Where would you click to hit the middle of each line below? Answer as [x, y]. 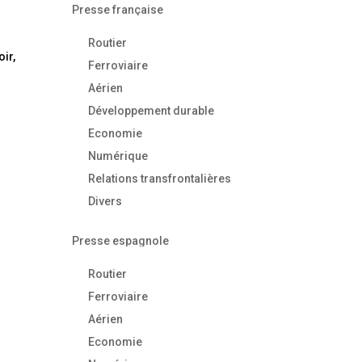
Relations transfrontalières [160, 178]
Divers [105, 201]
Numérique [118, 156]
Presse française [118, 9]
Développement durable [152, 110]
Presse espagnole [121, 240]
